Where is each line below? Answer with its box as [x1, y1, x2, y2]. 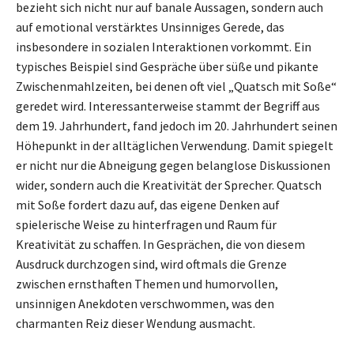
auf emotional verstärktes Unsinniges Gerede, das [16, 19, 284, 36]
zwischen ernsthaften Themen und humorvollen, [16, 276, 278, 292]
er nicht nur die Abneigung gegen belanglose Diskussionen [16, 157, 330, 174]
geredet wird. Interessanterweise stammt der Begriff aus [16, 98, 320, 115]
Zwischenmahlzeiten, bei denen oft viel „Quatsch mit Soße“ [16, 78, 337, 95]
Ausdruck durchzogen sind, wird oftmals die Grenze [16, 256, 287, 273]
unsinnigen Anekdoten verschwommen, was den [16, 296, 274, 312]
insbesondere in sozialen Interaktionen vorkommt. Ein [16, 39, 311, 55]
